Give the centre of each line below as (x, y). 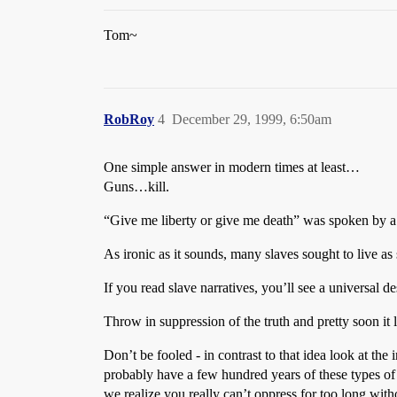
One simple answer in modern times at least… (232, 167)
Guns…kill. (136, 187)
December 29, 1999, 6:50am (252, 119)
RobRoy (129, 119)
